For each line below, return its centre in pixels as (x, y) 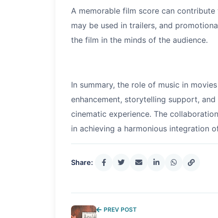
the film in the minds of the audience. (139, 40)
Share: (82, 163)
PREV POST (120, 210)
